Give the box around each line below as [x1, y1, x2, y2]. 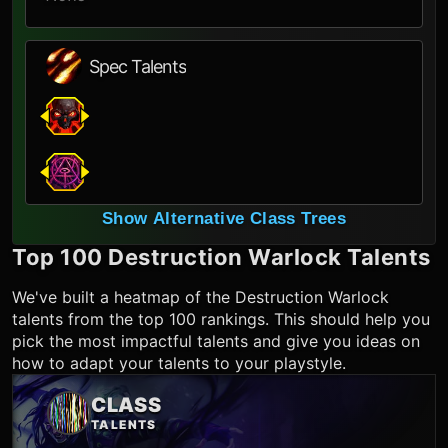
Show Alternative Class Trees [101, 208, 347, 228]
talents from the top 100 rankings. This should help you [12, 308, 430, 329]
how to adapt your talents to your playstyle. [12, 352, 346, 373]
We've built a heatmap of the [12, 286, 235, 307]
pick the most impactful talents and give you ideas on [12, 330, 420, 351]
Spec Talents [89, 55, 187, 77]
